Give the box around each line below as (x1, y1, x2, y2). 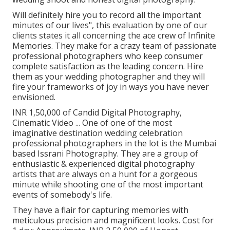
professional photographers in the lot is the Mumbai (12, 137, 216, 149)
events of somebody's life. (12, 188, 112, 200)
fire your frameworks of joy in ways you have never (12, 81, 209, 92)
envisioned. (12, 91, 55, 103)
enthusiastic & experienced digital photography (12, 158, 195, 169)
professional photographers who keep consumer (12, 50, 203, 62)
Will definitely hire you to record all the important (12, 9, 201, 21)
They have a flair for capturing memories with (12, 204, 188, 216)
